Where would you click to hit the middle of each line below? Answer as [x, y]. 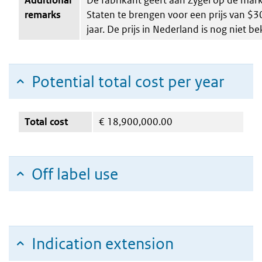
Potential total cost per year [128, 81]
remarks [43, 14]
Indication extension [103, 243]
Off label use [75, 174]
